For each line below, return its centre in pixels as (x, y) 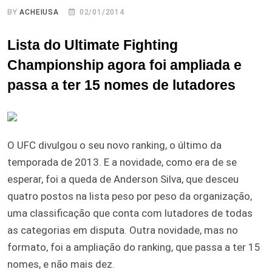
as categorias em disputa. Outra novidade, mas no (123, 230)
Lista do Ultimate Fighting (93, 45)
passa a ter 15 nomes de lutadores (121, 85)
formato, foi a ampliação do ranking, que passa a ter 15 (134, 247)
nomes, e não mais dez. (61, 264)
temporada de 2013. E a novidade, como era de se (122, 162)
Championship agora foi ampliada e (124, 65)
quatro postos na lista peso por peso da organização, (130, 196)
